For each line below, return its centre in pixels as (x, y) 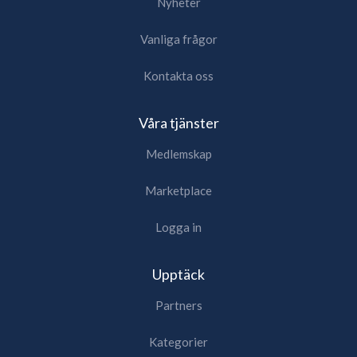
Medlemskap (178, 153)
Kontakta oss (178, 75)
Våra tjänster (178, 122)
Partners (178, 305)
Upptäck (178, 274)
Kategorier (178, 341)
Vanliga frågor (178, 39)
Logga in (178, 227)
